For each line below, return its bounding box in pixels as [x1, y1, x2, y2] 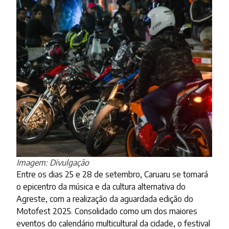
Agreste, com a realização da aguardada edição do [16, 194, 194, 204]
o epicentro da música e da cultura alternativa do [16, 181, 186, 192]
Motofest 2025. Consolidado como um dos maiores [16, 206, 198, 217]
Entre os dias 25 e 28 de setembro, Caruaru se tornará [16, 169, 209, 180]
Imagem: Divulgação [16, 157, 89, 168]
